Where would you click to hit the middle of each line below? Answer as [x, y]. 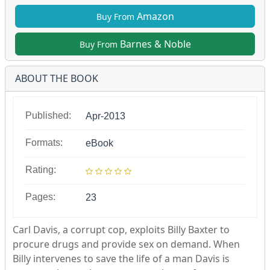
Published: [48, 115]
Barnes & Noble [154, 44]
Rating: [41, 170]
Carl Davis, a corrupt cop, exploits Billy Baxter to [121, 230]
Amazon [154, 16]
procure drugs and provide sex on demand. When [126, 244]
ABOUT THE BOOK [57, 78]
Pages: [40, 197]
